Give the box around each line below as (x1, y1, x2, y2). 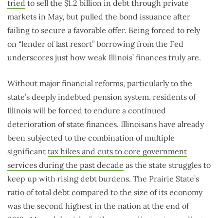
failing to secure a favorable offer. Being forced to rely (7, 25, 200, 36)
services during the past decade (7, 160, 124, 170)
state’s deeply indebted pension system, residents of (7, 92, 196, 102)
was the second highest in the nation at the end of (7, 201, 189, 211)
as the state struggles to (124, 160, 211, 170)
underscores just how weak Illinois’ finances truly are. (7, 53, 201, 63)
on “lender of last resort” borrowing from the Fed (7, 39, 183, 49)
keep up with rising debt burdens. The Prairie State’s (7, 174, 199, 184)
